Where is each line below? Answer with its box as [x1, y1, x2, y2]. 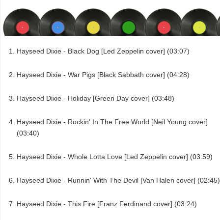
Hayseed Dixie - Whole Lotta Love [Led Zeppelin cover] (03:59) [17, 153, 213, 161]
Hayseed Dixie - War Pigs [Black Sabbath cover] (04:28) [17, 71, 190, 79]
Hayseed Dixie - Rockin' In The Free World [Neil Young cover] [17, 118, 208, 126]
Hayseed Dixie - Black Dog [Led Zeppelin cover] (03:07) [17, 47, 190, 55]
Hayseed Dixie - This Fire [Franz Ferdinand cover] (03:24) [17, 200, 197, 208]
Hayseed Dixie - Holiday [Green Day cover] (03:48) [17, 94, 174, 103]
